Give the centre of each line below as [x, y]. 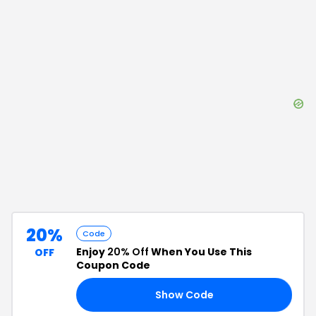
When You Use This [200, 252]
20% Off [128, 252]
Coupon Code [113, 265]
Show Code [184, 294]
